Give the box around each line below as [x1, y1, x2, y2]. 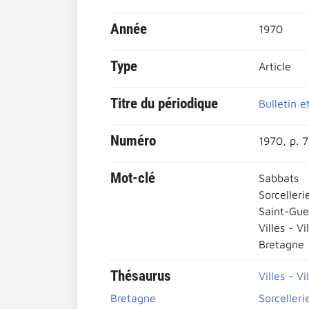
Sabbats [258, 172, 299, 184]
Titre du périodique [110, 95, 218, 112]
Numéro [110, 132, 156, 149]
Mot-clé [110, 170, 155, 186]
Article [258, 60, 291, 72]
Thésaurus [110, 268, 171, 284]
